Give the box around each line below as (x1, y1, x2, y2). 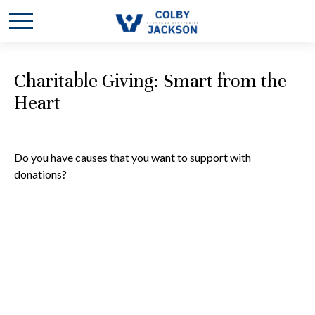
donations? (14, 167, 67, 181)
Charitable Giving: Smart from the (14, 70, 287, 93)
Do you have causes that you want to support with (14, 150, 251, 164)
